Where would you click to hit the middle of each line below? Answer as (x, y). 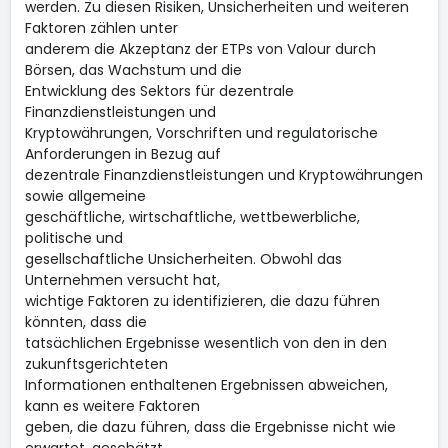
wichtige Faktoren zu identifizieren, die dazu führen (202, 301)
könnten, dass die (85, 322)
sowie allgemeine (85, 196)
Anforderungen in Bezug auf (122, 154)
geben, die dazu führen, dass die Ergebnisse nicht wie (210, 427)
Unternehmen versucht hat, (122, 280)
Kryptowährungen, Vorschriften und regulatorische (201, 133)
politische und (73, 238)
